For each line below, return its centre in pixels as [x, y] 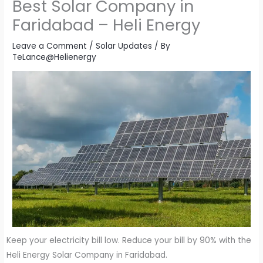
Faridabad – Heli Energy [107, 25]
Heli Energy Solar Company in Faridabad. [87, 255]
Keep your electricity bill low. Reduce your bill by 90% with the [129, 241]
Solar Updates [124, 46]
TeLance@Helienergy [55, 58]
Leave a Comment [50, 46]
